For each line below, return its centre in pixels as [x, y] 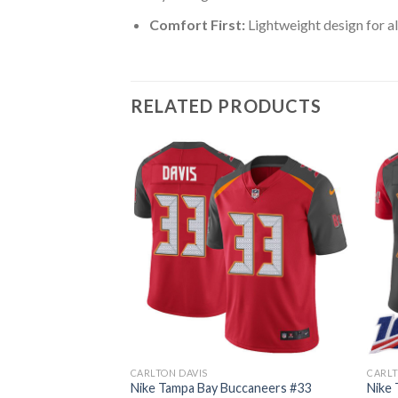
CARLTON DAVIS [169, 372]
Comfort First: [197, 24]
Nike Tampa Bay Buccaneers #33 [220, 388]
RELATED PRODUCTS [226, 105]
